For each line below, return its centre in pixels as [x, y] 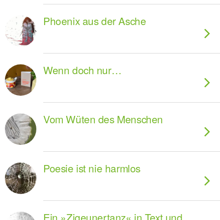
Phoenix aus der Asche [95, 21]
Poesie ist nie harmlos [92, 168]
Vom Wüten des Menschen [103, 119]
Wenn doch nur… [82, 70]
